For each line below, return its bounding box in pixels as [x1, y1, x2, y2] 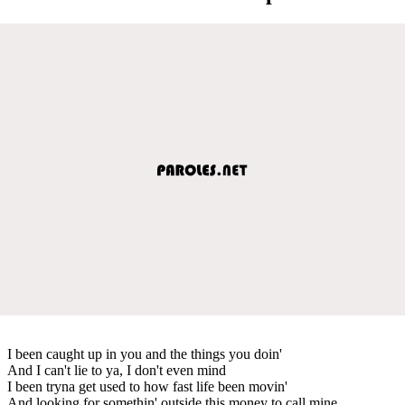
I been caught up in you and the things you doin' [7, 345, 282, 362]
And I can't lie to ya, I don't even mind [7, 362, 226, 378]
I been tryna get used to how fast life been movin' [7, 378, 287, 394]
